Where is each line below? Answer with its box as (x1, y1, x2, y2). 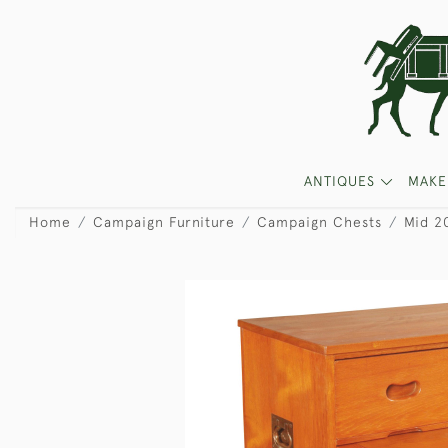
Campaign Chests (257, 214, 382, 230)
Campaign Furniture (93, 214, 235, 230)
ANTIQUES (303, 173, 380, 189)
